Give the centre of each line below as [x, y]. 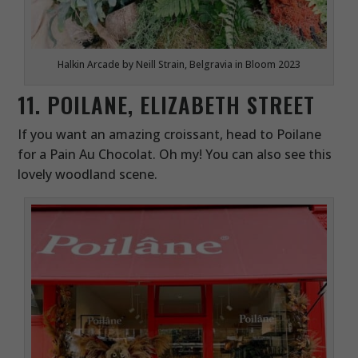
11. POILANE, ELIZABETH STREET [167, 105]
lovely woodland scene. [88, 175]
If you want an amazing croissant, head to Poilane [170, 135]
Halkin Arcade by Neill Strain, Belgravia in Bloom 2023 [179, 65]
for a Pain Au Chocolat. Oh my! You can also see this [175, 155]
